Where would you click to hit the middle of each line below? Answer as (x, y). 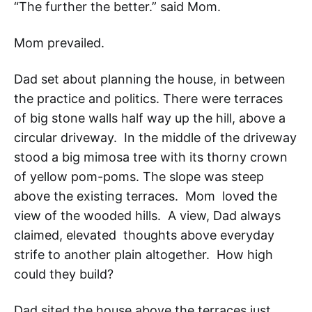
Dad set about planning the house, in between (150, 79)
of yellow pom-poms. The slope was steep (139, 177)
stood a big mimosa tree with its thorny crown (151, 157)
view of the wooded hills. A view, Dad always (147, 216)
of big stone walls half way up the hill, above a (150, 118)
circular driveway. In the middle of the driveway (155, 138)
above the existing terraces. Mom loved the (146, 196)
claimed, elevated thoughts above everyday (144, 235)
